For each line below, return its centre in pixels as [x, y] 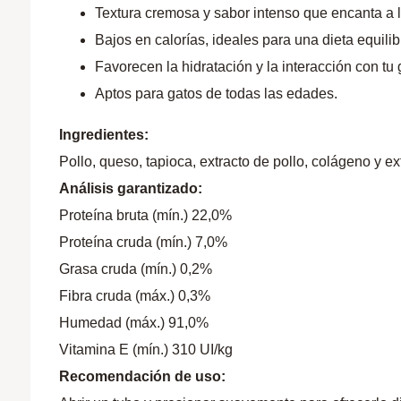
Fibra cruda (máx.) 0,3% [135, 296]
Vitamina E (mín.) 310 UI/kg [146, 350]
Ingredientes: [104, 135]
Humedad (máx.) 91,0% [134, 323]
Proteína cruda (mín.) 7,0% [144, 243]
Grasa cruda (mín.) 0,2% [136, 269]
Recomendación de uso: [143, 377]
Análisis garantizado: [131, 189]
